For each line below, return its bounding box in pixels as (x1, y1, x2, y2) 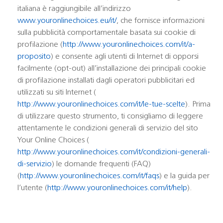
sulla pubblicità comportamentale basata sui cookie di (17, 29, 196, 37)
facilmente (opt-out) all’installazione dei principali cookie (17, 65, 206, 73)
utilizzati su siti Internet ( (17, 89, 96, 97)
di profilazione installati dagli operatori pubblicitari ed (17, 77, 195, 85)
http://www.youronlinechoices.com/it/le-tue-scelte (17, 101, 185, 109)
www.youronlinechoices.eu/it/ (17, 17, 116, 25)
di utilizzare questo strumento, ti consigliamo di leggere (17, 112, 203, 120)
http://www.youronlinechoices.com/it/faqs (20, 172, 159, 180)
